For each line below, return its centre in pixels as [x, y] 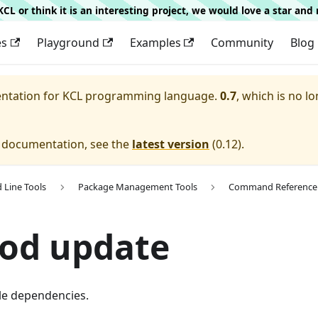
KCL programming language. [140, 96]
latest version [171, 144]
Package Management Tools [137, 187]
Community [242, 43]
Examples [155, 43]
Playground [68, 43]
